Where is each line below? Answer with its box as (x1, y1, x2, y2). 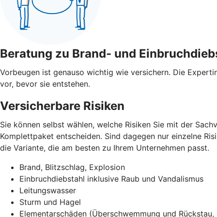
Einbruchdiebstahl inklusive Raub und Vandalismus (19, 173, 203, 184)
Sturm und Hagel (19, 197, 81, 207)
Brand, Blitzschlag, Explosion (19, 162, 125, 172)
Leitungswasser (19, 185, 76, 195)
